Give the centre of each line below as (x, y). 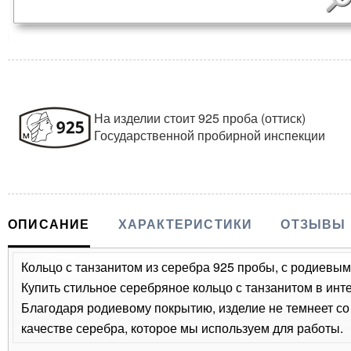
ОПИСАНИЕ (49, 223)
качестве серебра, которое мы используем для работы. (182, 327)
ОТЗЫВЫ (313, 223)
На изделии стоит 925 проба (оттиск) (200, 118)
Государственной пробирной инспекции (210, 135)
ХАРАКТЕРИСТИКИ (185, 223)
